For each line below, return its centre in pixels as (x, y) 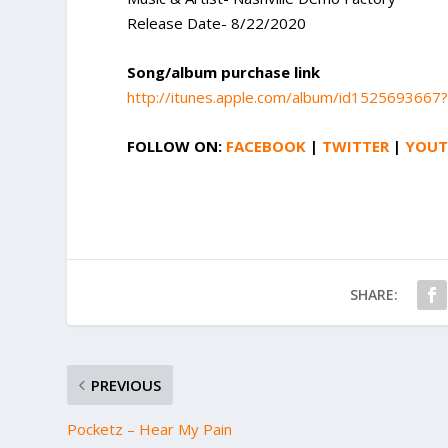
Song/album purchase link (224, 72)
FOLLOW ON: (177, 146)
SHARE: (373, 295)
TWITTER (356, 146)
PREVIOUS (126, 385)
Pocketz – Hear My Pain (150, 429)
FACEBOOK (266, 146)
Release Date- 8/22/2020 (217, 23)
